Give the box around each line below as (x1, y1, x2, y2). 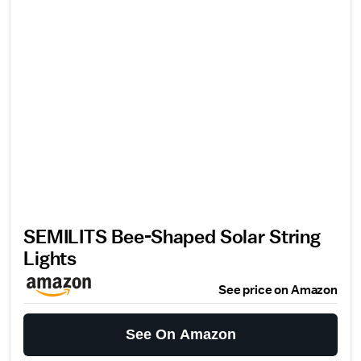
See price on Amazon (218, 284, 338, 297)
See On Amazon (125, 326, 236, 342)
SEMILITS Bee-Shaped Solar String (23, 228, 321, 247)
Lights (23, 250, 77, 269)
